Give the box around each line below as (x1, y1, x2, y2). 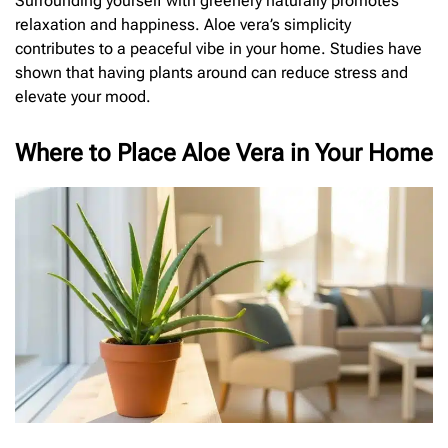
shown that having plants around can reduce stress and (15, 63, 408, 83)
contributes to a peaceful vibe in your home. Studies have (15, 39, 422, 59)
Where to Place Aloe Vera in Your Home (15, 139, 433, 168)
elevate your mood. (15, 87, 151, 107)
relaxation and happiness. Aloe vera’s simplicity (15, 15, 351, 35)
